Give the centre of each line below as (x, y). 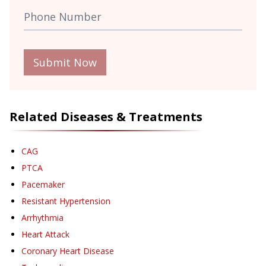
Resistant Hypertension (66, 201)
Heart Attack (45, 235)
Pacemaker (43, 185)
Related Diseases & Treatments (106, 117)
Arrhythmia (42, 218)
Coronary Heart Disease (68, 251)
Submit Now (65, 63)
